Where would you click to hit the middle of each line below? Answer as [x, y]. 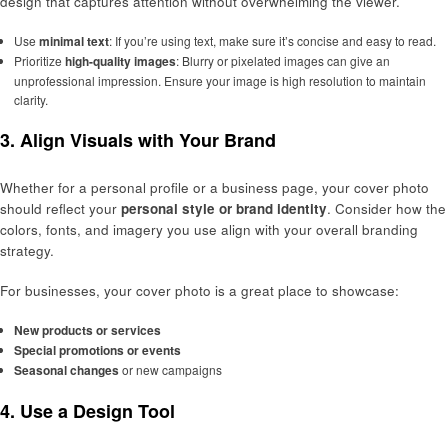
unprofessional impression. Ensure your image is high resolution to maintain [219, 81]
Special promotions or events [97, 349]
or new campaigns [170, 369]
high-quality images [120, 61]
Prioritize [39, 61]
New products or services [87, 329]
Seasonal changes [66, 369]
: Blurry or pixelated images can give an [282, 61]
